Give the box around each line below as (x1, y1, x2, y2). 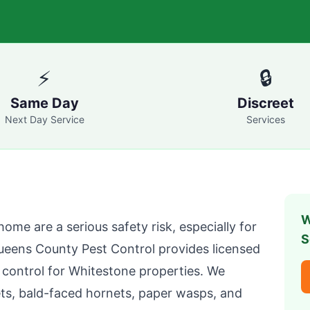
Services (246, 113, 285, 125)
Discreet (237, 95, 294, 111)
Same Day (10, 95, 79, 111)
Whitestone (69, 264, 136, 278)
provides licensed (155, 241, 260, 256)
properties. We (136, 264, 225, 278)
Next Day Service (4, 113, 84, 125)
